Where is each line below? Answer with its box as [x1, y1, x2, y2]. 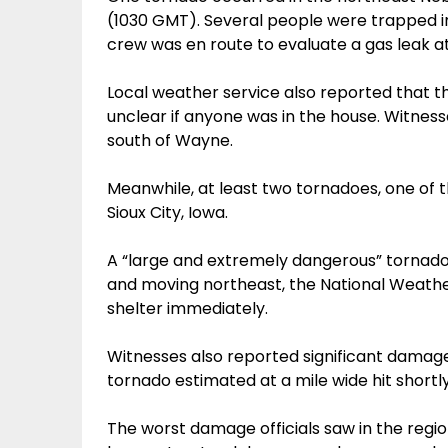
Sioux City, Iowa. [107, 201, 228, 224]
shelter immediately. [107, 297, 268, 320]
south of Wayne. [107, 129, 233, 152]
